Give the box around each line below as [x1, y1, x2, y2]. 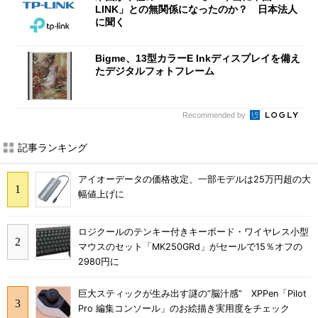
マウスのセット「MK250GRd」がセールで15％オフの [78, 241, 302, 253]
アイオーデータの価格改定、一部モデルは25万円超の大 [78, 174, 311, 185]
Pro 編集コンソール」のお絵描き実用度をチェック [78, 302, 290, 314]
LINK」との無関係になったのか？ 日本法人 [95, 3, 297, 15]
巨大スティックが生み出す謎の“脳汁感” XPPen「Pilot [78, 287, 307, 299]
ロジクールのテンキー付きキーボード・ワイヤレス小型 [78, 226, 309, 238]
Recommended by [182, 110, 248, 119]
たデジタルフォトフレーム [95, 65, 214, 77]
